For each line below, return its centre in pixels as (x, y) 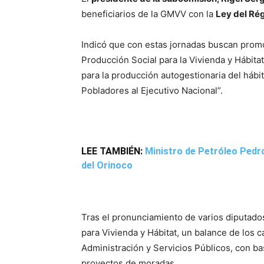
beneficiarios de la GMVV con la (148, 14)
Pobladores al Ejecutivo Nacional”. (152, 90)
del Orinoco (107, 165)
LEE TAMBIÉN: (113, 151)
